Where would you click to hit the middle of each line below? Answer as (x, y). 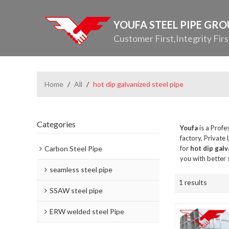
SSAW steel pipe (76, 190)
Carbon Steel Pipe (73, 148)
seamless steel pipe (81, 169)
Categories (56, 124)
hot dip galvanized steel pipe (138, 84)
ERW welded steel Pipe (87, 211)
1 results (193, 182)
